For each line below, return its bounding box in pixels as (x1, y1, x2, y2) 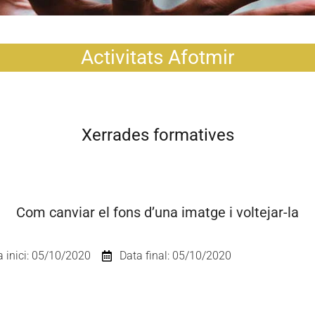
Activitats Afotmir (81, 46, 234, 69)
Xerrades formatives (81, 125, 234, 145)
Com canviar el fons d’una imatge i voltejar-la (16, 204, 299, 221)
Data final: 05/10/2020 (120, 249, 231, 262)
